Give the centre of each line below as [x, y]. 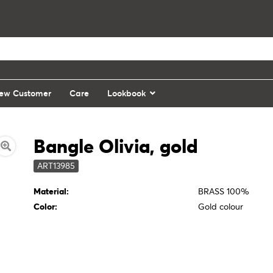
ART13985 [56, 166]
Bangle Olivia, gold [116, 146]
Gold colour [221, 207]
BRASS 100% [224, 191]
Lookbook [126, 93]
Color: [46, 207]
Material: [51, 191]
